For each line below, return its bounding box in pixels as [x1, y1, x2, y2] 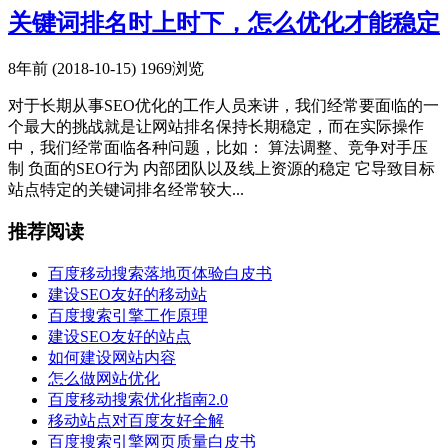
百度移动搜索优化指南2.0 [48, 390, 228, 408]
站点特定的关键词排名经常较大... [8, 180, 244, 198]
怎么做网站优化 [48, 369, 160, 387]
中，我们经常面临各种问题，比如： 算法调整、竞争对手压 [8, 138, 428, 156]
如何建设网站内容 [48, 348, 176, 366]
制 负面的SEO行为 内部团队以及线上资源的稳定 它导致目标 [8, 159, 435, 177]
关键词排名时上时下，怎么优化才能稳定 [8, 9, 440, 36]
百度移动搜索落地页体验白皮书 [48, 264, 272, 282]
